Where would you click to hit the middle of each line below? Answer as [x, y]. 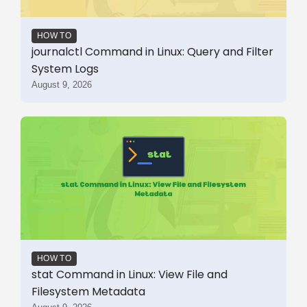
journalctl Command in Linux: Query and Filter [152, 51]
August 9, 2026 [62, 84]
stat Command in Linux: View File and [130, 274]
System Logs [65, 69]
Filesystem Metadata [88, 291]
